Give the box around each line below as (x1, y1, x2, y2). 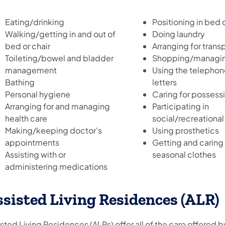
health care (5, 113, 47, 124)
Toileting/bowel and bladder (5, 52, 114, 63)
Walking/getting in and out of (5, 28, 116, 39)
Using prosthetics (152, 125, 219, 136)
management (5, 64, 57, 75)
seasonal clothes (152, 149, 216, 160)
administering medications (5, 161, 107, 172)
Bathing (5, 76, 35, 87)
